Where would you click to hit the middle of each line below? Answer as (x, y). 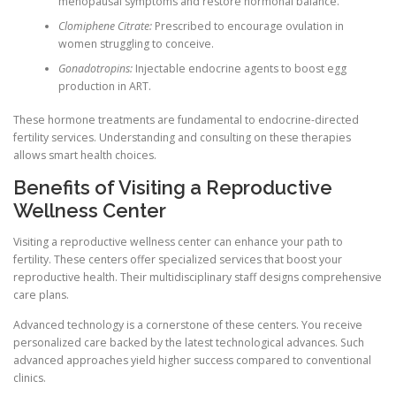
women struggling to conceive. (136, 43)
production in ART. (104, 86)
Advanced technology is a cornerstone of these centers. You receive (188, 324)
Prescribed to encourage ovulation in (247, 26)
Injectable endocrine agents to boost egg (239, 68)
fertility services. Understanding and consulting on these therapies (182, 138)
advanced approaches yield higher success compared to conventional (192, 360)
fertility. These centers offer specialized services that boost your (178, 260)
